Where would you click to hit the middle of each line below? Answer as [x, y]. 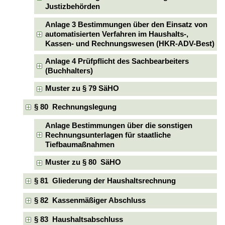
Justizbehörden [73, 7]
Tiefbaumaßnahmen [80, 144]
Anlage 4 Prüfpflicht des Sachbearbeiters [117, 61]
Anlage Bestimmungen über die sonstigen [119, 125]
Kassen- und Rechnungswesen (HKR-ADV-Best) [130, 43]
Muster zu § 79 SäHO [82, 89]
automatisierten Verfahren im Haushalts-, [117, 34]
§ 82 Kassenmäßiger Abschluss [90, 200]
